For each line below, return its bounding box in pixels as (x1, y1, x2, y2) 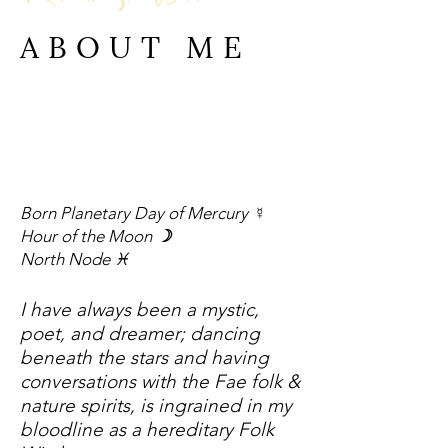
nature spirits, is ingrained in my (20, 394, 292, 417)
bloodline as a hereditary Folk (20, 418, 274, 441)
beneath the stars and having (20, 346, 269, 369)
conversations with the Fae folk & (20, 370, 300, 393)
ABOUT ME (20, 22, 251, 67)
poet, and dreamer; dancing (20, 322, 260, 345)
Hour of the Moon (20, 226, 156, 246)
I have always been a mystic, (20, 298, 259, 321)
